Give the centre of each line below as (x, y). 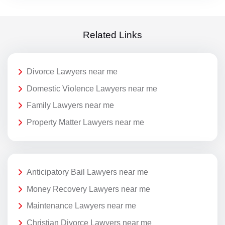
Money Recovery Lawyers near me (88, 189)
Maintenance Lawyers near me (81, 206)
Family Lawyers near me (70, 105)
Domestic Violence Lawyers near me (92, 88)
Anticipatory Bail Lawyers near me (87, 172)
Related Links (113, 35)
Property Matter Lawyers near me (85, 122)
